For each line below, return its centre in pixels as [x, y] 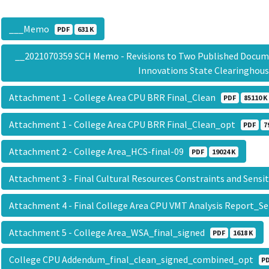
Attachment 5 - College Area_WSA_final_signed [109, 233]
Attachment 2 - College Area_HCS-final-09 [99, 152]
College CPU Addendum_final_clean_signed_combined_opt [134, 260]
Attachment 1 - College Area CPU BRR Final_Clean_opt [125, 125]
